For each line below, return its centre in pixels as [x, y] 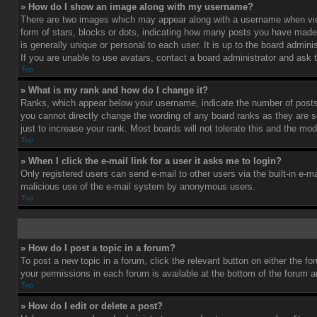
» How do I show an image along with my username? [137, 7]
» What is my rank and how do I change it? [114, 90]
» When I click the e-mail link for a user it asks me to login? [151, 161]
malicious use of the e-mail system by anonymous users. [138, 186]
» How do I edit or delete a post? [92, 306]
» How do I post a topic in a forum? [98, 248]
